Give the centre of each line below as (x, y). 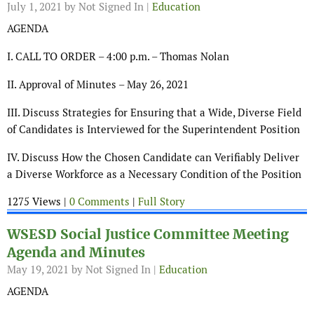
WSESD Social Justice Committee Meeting (148, 235)
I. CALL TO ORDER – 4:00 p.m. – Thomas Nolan (118, 57)
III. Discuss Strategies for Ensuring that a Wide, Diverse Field (154, 113)
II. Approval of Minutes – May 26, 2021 (98, 85)
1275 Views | (38, 202)
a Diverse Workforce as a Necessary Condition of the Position (154, 175)
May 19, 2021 (38, 270)
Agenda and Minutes (76, 253)
